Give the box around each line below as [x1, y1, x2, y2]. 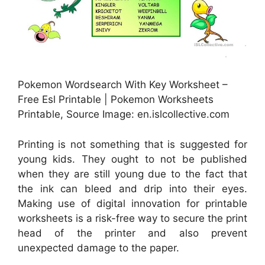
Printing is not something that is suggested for [18, 138, 247, 150]
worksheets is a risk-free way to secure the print [18, 212, 247, 224]
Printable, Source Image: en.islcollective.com [18, 108, 230, 121]
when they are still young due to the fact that [18, 167, 247, 180]
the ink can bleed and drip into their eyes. [18, 182, 247, 195]
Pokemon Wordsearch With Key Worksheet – [18, 79, 228, 91]
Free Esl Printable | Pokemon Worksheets [18, 93, 214, 106]
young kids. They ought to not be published [18, 153, 247, 165]
